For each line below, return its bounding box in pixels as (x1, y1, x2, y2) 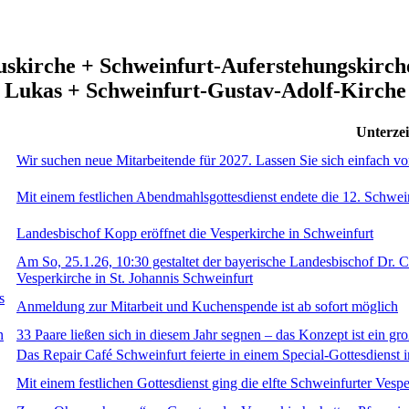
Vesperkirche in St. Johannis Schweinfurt (16, 270, 253, 287)
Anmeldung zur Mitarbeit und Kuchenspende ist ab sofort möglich (16, 299, 398, 315)
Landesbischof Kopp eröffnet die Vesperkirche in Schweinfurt (16, 225, 373, 242)
